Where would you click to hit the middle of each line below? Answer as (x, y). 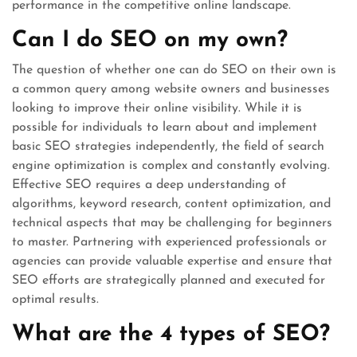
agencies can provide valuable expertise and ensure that (172, 261)
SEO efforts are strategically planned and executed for (169, 280)
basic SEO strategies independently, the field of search (168, 146)
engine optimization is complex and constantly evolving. (171, 165)
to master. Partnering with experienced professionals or (169, 242)
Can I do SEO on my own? (150, 40)
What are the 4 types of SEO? (171, 334)
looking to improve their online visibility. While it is (157, 108)
